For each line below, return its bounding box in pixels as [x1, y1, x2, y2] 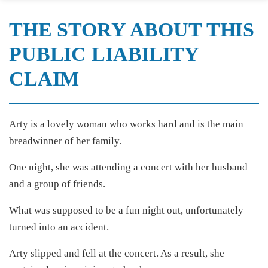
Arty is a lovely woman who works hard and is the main [9, 118, 243, 130]
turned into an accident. [9, 221, 109, 233]
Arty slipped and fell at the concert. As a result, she [9, 248, 224, 259]
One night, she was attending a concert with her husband [9, 162, 248, 173]
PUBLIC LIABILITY [9, 43, 199, 65]
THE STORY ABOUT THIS [9, 19, 255, 41]
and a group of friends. [9, 178, 105, 190]
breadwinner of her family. [9, 135, 121, 147]
